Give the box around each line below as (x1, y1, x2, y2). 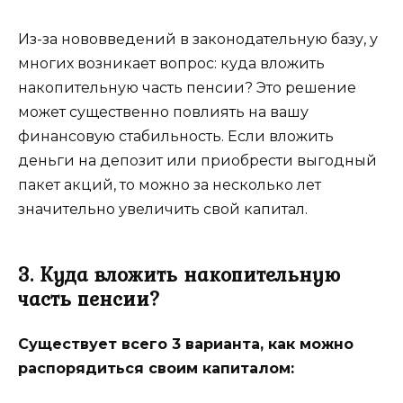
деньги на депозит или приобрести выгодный (18, 151, 377, 169)
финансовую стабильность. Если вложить (18, 127, 334, 145)
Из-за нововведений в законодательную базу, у (18, 30, 378, 48)
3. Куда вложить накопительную (18, 258, 340, 290)
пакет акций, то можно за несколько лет (18, 175, 321, 193)
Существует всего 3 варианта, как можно (18, 335, 354, 353)
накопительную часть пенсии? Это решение (18, 78, 356, 96)
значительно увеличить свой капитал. (18, 200, 308, 218)
